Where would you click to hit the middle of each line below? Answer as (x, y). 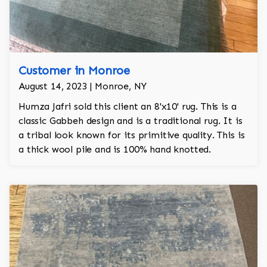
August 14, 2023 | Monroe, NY (83, 86)
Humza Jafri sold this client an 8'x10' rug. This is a (128, 107)
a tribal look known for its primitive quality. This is (132, 135)
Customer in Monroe (74, 71)
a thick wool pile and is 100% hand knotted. (115, 150)
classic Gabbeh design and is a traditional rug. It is (131, 121)
